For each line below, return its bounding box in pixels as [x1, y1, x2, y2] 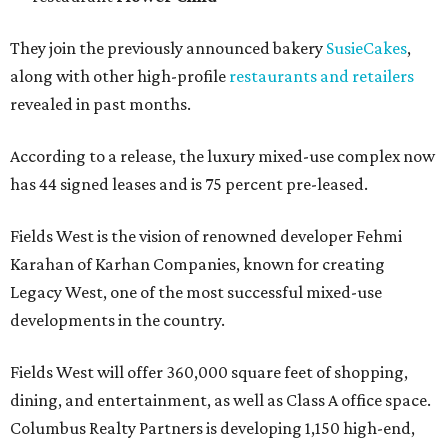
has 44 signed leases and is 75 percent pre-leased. [10, 174, 368, 195]
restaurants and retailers [229, 66, 414, 87]
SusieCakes [326, 38, 407, 59]
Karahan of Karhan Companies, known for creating [10, 254, 385, 275]
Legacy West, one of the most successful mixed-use [10, 282, 382, 303]
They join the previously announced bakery [10, 38, 326, 59]
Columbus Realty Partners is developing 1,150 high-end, [10, 418, 415, 439]
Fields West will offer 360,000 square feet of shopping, [10, 362, 408, 383]
